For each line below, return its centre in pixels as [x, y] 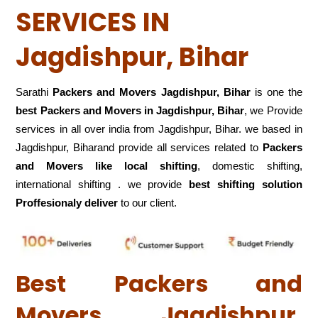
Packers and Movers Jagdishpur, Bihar [152, 92]
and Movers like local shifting [106, 165]
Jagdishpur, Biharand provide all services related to [139, 147]
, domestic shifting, [250, 165]
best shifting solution [246, 184]
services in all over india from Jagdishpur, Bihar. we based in [159, 128]
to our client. [148, 202]
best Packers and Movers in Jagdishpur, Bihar [130, 110]
